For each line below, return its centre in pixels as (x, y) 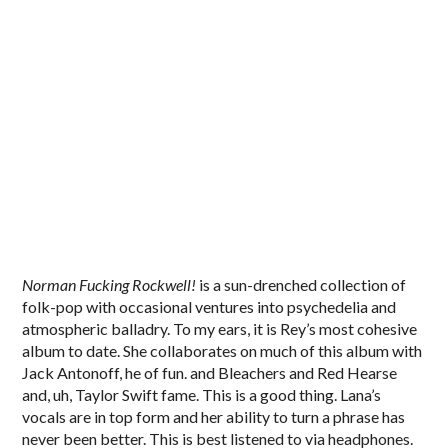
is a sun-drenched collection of (303, 284)
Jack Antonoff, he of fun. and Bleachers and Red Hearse (210, 372)
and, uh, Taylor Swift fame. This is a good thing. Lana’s (202, 394)
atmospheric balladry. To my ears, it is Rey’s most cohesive (220, 328)
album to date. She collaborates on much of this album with (222, 350)
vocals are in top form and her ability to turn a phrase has (214, 416)
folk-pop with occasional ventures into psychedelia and (209, 306)
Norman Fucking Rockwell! (111, 284)
